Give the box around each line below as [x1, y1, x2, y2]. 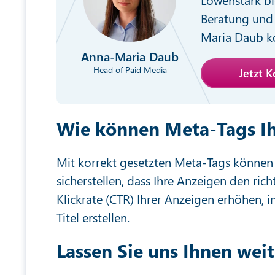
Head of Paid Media [93, 63, 167, 76]
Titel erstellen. [56, 209, 130, 225]
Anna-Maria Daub [81, 47, 179, 64]
